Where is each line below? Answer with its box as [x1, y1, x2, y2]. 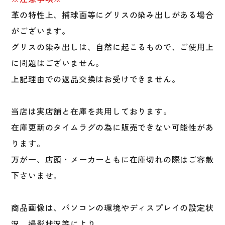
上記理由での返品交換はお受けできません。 [11, 73, 180, 85]
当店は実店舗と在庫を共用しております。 [11, 105, 172, 117]
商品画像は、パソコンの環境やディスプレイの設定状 [11, 201, 214, 213]
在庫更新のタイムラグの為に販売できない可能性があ [11, 121, 214, 133]
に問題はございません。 [11, 57, 104, 69]
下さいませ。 [11, 169, 62, 181]
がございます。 [11, 25, 70, 37]
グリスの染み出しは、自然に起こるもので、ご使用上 [11, 41, 214, 53]
